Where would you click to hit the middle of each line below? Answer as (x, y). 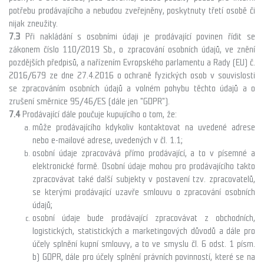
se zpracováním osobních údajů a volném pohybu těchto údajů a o (132, 88)
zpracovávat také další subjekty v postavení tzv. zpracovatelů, (144, 179)
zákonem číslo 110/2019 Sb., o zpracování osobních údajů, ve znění (132, 49)
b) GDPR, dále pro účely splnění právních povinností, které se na (144, 257)
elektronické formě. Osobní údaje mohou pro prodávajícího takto (144, 166)
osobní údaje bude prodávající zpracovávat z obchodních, (144, 218)
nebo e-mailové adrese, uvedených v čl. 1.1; (108, 140)
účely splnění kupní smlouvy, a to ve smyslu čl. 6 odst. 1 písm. (144, 244)
